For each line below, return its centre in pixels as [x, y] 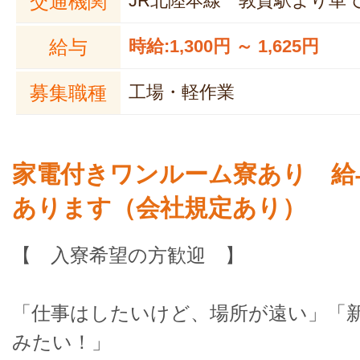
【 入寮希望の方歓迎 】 [128, 255]
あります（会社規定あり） [159, 208]
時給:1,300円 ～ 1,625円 [224, 46]
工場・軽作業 [182, 92]
